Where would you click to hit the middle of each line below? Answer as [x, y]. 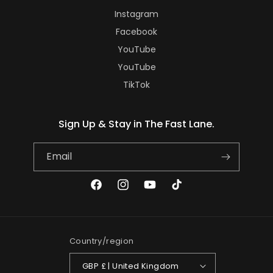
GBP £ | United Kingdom [140, 266]
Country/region [102, 241]
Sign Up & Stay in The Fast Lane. [136, 124]
